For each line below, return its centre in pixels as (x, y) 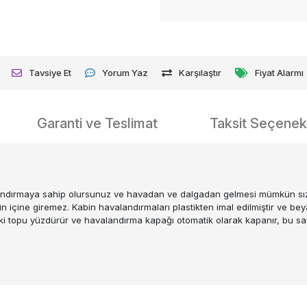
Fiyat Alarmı (280, 72)
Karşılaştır (200, 72)
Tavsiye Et (50, 72)
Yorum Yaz (125, 72)
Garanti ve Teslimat (97, 123)
